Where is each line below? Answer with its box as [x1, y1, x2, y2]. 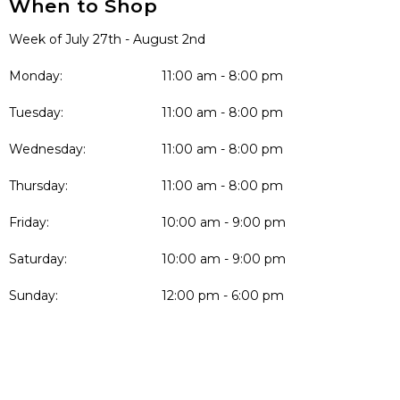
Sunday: [9, 287, 58, 304]
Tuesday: [9, 104, 63, 121]
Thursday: [9, 178, 68, 194]
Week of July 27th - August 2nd [9, 31, 205, 47]
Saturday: [9, 251, 67, 267]
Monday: [9, 68, 62, 84]
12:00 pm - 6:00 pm [162, 287, 285, 304]
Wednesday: [9, 141, 86, 157]
